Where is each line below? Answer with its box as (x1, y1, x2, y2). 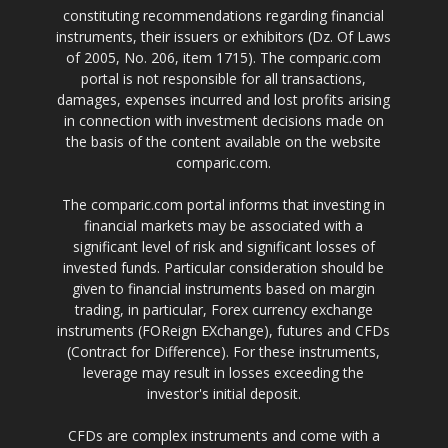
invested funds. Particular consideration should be (63, 258, 385, 277)
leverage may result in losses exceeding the (83, 363, 365, 382)
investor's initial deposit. (146, 384, 301, 403)
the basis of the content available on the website (66, 132, 382, 151)
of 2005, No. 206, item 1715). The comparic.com (66, 48, 382, 67)
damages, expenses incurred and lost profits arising (57, 90, 391, 109)
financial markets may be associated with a (84, 216, 364, 235)
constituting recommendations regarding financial (63, 6, 385, 25)
